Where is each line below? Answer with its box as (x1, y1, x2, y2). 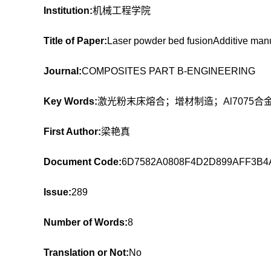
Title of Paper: (44, 36, 107, 46)
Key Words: (44, 96, 97, 106)
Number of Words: (44, 217, 128, 227)
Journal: (44, 66, 82, 76)
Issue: (44, 187, 71, 197)
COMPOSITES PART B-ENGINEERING (82, 66, 255, 76)
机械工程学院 (93, 5, 151, 16)
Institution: (44, 5, 93, 16)
